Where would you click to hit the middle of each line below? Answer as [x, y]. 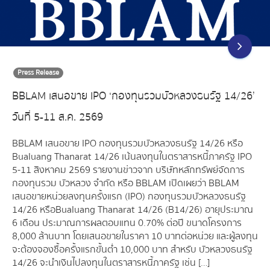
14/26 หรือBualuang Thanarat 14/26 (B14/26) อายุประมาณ [133, 210]
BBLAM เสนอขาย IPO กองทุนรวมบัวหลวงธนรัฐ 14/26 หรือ [127, 144]
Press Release [38, 73]
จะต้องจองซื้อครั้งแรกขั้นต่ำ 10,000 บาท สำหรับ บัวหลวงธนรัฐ [132, 250]
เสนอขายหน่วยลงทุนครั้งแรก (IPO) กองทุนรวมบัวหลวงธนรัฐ [129, 197]
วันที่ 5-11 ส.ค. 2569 [58, 118]
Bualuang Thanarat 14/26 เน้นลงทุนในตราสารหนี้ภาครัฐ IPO [132, 157]
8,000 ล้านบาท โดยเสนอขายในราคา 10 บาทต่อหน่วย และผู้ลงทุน [135, 237]
